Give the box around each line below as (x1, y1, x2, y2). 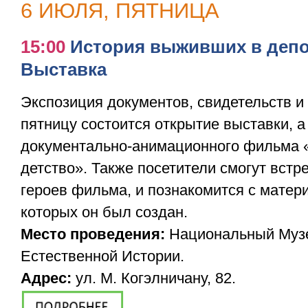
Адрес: (21, 269, 71, 287)
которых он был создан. (21, 203, 188, 221)
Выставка (21, 59, 107, 79)
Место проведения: (21, 225, 165, 243)
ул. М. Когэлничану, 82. (71, 269, 236, 287)
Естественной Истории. (21, 247, 184, 265)
